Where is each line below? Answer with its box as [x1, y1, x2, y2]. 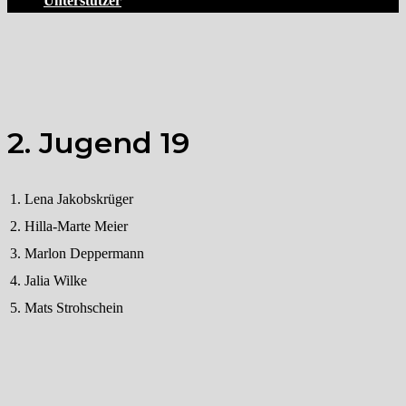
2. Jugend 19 [7, 125, 189, 161]
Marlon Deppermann [24, 245, 144, 261]
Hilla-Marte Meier [24, 217, 128, 234]
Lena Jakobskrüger [24, 190, 133, 207]
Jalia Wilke [24, 272, 87, 288]
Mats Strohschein [24, 299, 123, 315]
